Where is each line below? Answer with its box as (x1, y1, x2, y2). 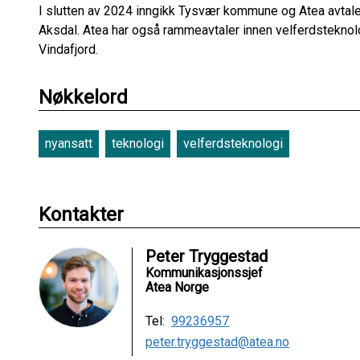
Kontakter (39, 202, 124, 226)
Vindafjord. (39, 41, 101, 57)
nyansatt (45, 135, 92, 151)
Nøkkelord (39, 85, 128, 108)
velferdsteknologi (183, 135, 283, 151)
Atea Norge (145, 279, 209, 295)
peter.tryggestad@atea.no (145, 333, 289, 350)
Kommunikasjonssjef (145, 264, 263, 280)
